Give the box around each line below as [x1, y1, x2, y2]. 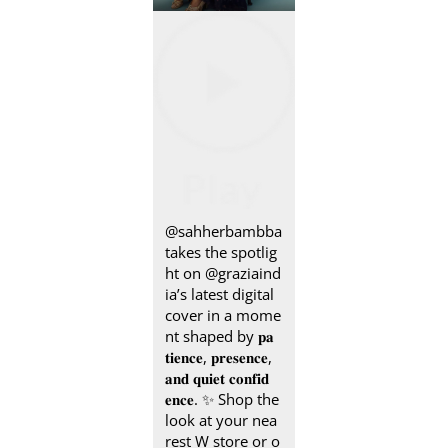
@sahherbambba [165, 221, 283, 242]
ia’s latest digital [165, 284, 275, 305]
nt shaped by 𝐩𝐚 [165, 326, 275, 347]
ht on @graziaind [165, 263, 282, 284]
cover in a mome [165, 305, 282, 326]
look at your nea [165, 410, 278, 431]
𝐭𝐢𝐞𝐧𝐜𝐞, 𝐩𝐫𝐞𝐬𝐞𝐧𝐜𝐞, [165, 347, 273, 368]
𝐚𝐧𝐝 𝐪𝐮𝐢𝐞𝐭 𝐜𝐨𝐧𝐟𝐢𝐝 [165, 368, 270, 389]
